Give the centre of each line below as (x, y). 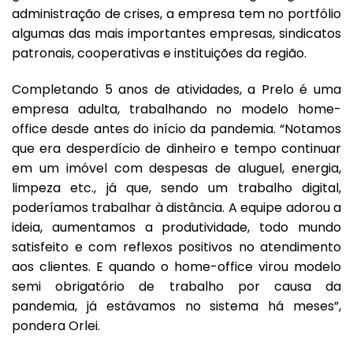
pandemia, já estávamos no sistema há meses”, (176, 306)
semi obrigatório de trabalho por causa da (176, 286)
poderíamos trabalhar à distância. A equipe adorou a (176, 207)
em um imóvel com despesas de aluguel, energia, (176, 168)
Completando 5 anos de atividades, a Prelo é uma (176, 89)
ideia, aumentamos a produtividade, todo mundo (176, 227)
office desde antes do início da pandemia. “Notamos (176, 128)
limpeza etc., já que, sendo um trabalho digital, (176, 188)
